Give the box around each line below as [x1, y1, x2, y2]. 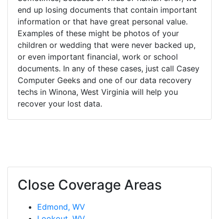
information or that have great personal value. [18, 16, 188, 26]
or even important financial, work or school [18, 51, 178, 62]
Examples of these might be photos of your [18, 28, 179, 38]
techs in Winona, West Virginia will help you [18, 87, 178, 97]
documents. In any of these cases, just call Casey [18, 63, 199, 73]
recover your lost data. [18, 98, 102, 109]
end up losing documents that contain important [18, 4, 197, 15]
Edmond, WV [37, 201, 85, 212]
